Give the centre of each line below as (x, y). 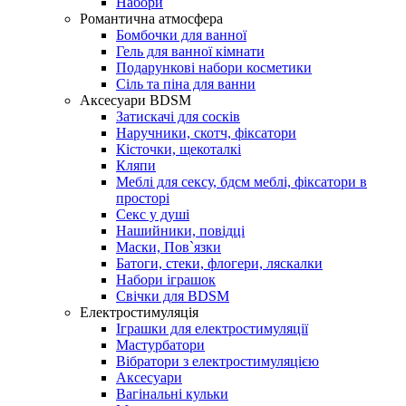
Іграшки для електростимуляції (212, 328)
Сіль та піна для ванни (186, 83)
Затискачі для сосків (178, 116)
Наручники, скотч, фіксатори (206, 132)
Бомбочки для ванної (181, 34)
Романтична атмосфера (151, 18)
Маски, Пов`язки (169, 246)
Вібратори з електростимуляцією (217, 361)
